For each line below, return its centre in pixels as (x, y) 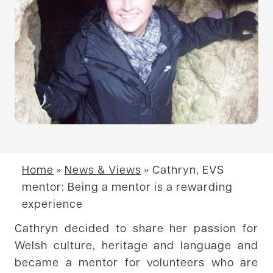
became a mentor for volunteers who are (136, 261)
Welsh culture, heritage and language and (136, 244)
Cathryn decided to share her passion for (136, 227)
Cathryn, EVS (188, 169)
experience (52, 203)
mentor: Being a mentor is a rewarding (127, 186)
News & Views (103, 169)
